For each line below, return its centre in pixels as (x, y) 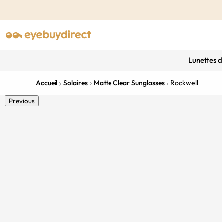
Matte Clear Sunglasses (129, 83)
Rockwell (184, 83)
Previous (22, 101)
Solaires (76, 83)
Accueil (47, 83)
